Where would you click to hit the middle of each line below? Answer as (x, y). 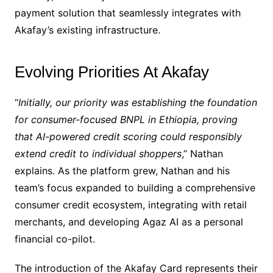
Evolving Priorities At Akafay (112, 72)
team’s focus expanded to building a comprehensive (135, 188)
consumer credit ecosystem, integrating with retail (130, 205)
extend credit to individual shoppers (98, 154)
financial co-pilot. (55, 239)
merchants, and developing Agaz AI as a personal (129, 222)
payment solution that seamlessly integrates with (127, 13)
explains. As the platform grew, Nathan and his (122, 171)
